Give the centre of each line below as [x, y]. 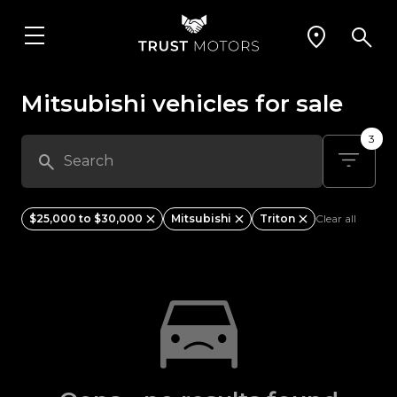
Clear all [336, 218]
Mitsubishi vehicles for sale [182, 104]
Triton [277, 218]
